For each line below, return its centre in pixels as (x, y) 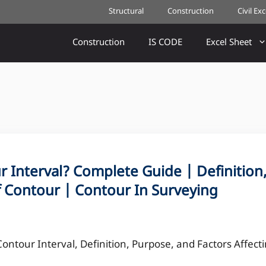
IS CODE (165, 43)
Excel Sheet (229, 43)
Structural (126, 12)
